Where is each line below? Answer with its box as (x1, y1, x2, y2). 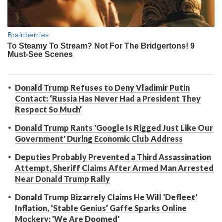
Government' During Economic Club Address (15, 134, 183, 144)
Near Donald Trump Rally (15, 174, 110, 184)
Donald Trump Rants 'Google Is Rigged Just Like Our (15, 123, 213, 133)
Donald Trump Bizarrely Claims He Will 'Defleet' (15, 192, 197, 202)
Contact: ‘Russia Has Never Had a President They (15, 94, 201, 104)
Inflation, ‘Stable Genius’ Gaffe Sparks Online (15, 203, 187, 213)
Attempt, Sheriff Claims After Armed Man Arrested (15, 163, 214, 173)
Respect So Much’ (15, 105, 82, 114)
